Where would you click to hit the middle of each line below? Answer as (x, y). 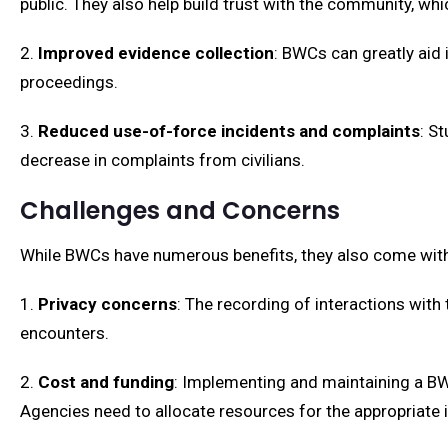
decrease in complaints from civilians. (162, 160)
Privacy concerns (107, 304)
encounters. (64, 333)
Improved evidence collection (156, 53)
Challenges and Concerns (180, 210)
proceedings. (69, 82)
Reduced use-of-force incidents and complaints (229, 131)
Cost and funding (106, 382)
